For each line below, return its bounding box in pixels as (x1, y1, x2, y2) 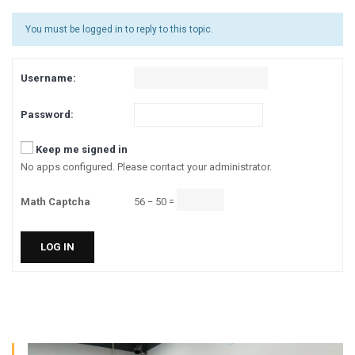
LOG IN (40, 241, 74, 253)
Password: (21, 109, 74, 120)
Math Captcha (21, 196, 90, 208)
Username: (21, 71, 76, 84)
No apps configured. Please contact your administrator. (21, 161, 272, 173)
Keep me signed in (36, 143, 128, 156)
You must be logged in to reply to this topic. (25, 24, 213, 35)
